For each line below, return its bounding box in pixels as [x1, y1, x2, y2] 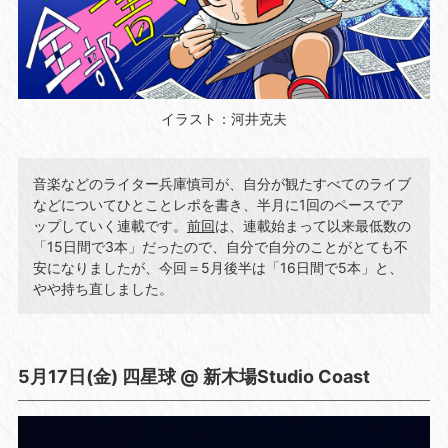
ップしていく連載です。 [32, 216, 187, 234]
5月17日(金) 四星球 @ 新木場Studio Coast [17, 365, 370, 387]
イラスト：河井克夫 [161, 109, 287, 127]
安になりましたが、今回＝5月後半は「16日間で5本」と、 [32, 258, 403, 276]
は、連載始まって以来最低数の [214, 216, 411, 234]
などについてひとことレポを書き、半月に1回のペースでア [32, 195, 404, 213]
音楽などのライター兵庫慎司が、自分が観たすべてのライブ [32, 174, 411, 192]
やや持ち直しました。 [32, 279, 173, 297]
